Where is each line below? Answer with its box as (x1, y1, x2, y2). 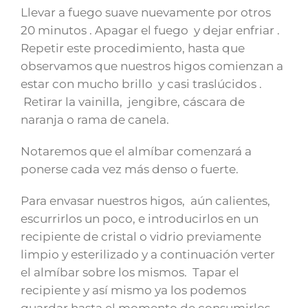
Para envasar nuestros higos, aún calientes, (21, 193, 270, 208)
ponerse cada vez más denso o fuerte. (21, 162, 239, 176)
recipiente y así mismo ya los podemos (21, 283, 246, 297)
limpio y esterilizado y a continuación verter (21, 247, 275, 261)
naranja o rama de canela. (21, 112, 169, 126)
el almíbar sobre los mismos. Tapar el (21, 265, 239, 279)
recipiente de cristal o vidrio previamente (21, 229, 261, 243)
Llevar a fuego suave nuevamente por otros (21, 5, 271, 19)
